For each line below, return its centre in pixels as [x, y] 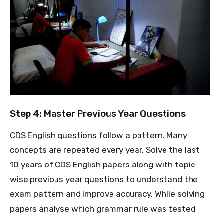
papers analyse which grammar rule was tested [103, 208]
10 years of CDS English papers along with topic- [104, 164]
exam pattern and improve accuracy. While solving [107, 194]
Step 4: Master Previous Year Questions [99, 113]
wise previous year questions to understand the [104, 179]
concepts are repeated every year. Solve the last [105, 150]
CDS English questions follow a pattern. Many [98, 135]
